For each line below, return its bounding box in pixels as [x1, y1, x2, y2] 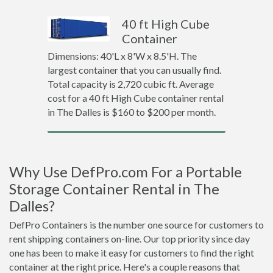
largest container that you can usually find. [47, 64, 221, 76]
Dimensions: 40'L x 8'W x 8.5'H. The [47, 50, 197, 62]
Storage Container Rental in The [9, 180, 219, 197]
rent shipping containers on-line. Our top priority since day [9, 233, 250, 244]
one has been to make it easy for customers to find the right [9, 247, 254, 258]
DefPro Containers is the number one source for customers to [9, 219, 264, 230]
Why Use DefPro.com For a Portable [9, 163, 242, 180]
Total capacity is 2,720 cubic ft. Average [47, 78, 214, 90]
